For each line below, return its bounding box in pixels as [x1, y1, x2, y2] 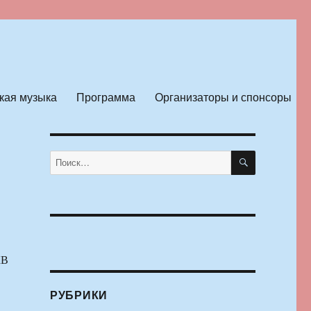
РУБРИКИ [49, 287, 108, 303]
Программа [76, 88, 135, 105]
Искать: [49, 151, 79, 164]
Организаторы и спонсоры [154, 88, 292, 105]
